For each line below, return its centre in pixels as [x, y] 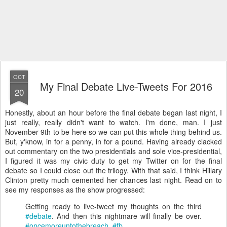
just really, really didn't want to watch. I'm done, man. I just [113, 122]
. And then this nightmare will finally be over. [127, 216]
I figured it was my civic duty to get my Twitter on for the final [113, 161]
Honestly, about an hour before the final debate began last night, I [113, 112]
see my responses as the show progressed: [75, 190]
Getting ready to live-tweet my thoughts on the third [113, 206]
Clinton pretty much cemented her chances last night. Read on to [113, 180]
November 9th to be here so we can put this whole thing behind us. [113, 132]
